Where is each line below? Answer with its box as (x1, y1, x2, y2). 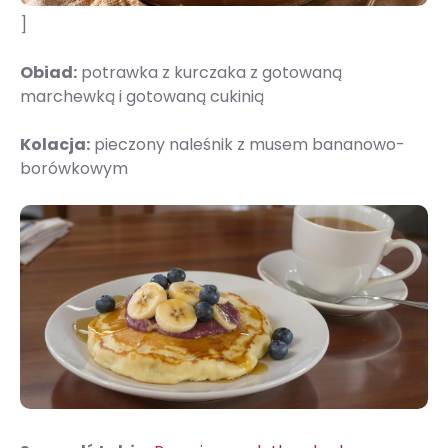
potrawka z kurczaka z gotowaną (77, 61, 342, 85)
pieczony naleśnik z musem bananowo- (90, 133, 405, 157)
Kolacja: (20, 133, 90, 157)
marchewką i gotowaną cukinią (20, 85, 264, 109)
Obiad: (20, 61, 77, 85)
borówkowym (20, 157, 128, 181)
